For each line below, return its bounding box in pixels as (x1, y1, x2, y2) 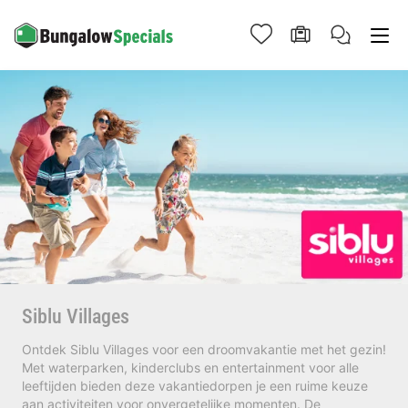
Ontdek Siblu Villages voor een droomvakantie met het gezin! (22, 342, 386, 358)
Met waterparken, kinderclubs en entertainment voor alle (22, 360, 359, 376)
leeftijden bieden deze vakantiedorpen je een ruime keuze (22, 378, 368, 394)
